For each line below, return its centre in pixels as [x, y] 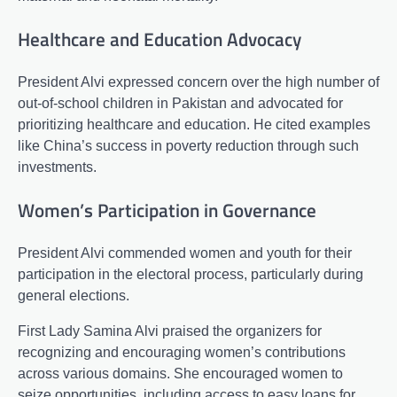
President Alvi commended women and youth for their [185, 253]
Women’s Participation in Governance [167, 210]
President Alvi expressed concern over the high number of [198, 82]
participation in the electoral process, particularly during [191, 274]
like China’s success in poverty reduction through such [188, 145]
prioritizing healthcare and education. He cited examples [194, 124]
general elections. [74, 295]
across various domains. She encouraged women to [180, 373]
